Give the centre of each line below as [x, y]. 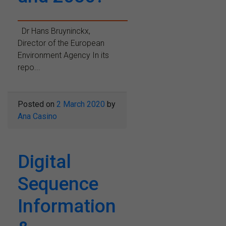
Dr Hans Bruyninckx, [54, 31]
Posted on [37, 104]
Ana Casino [37, 116]
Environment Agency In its [63, 55]
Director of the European [61, 43]
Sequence [58, 184]
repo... [29, 67]
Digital [44, 161]
